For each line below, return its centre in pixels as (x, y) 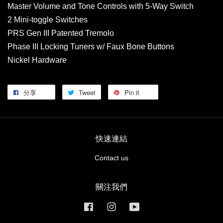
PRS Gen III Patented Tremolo (61, 33)
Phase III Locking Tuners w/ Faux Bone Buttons (91, 47)
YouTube (154, 206)
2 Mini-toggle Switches (48, 20)
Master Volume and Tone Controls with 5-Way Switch (101, 6)
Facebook (110, 206)
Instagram (133, 206)
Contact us (111, 158)
